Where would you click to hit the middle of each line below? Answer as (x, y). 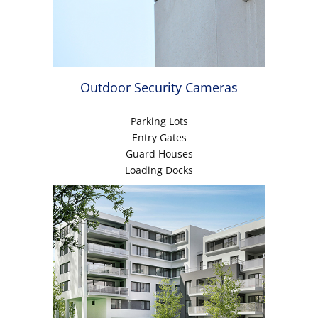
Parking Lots (159, 121)
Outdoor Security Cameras (159, 88)
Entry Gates (159, 138)
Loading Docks (159, 170)
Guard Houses (159, 154)
